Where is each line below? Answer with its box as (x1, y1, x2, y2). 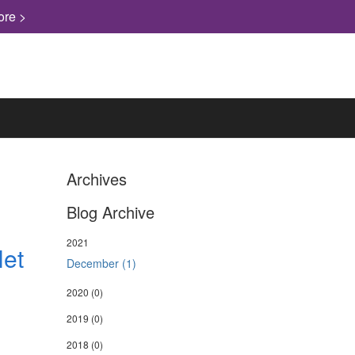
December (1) (66, 255, 136, 271)
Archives (66, 167, 127, 190)
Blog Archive (66, 200, 155, 223)
